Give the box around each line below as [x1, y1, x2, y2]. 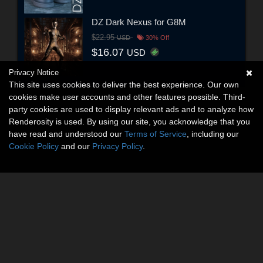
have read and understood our [9, 129, 124, 139]
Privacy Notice [9, 68, 59, 77]
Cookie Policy [9, 141, 59, 151]
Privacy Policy [92, 141, 143, 151]
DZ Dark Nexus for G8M [92, 17, 186, 28]
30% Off [144, 34, 169, 42]
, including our [187, 129, 239, 139]
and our [59, 141, 92, 151]
